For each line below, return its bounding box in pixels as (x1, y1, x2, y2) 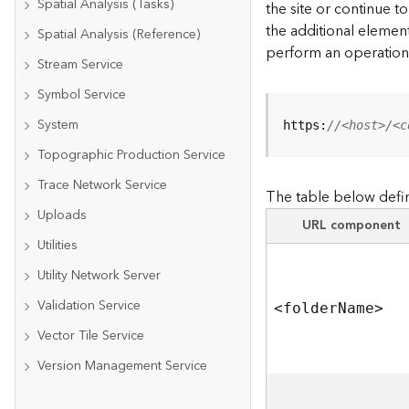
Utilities (37, 235, 78, 257)
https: (283, 118, 328, 132)
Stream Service (37, 54, 123, 76)
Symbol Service (37, 84, 126, 106)
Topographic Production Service (37, 144, 225, 166)
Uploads (37, 204, 87, 226)
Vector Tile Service (37, 325, 144, 347)
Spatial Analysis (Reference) (37, 24, 200, 46)
